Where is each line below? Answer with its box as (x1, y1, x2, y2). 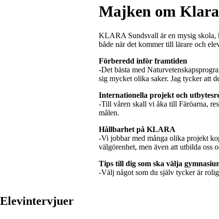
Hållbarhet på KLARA (98, 125, 175, 133)
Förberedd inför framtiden (98, 56, 187, 65)
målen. (98, 108, 119, 117)
